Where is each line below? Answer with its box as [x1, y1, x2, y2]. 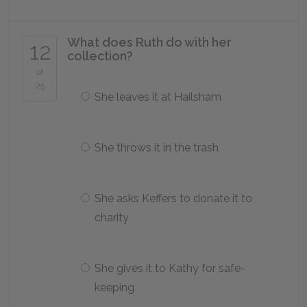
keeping [95, 281, 134, 294]
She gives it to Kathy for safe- [95, 262, 245, 275]
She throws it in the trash [95, 141, 219, 154]
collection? [67, 49, 133, 63]
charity [95, 211, 129, 224]
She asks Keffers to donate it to [95, 192, 252, 205]
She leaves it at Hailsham [95, 90, 221, 103]
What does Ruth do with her [67, 35, 232, 49]
